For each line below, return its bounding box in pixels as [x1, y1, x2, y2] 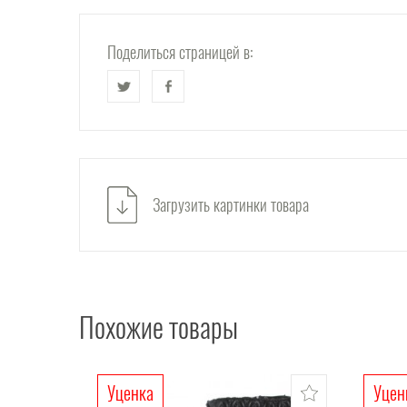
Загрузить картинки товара [153, 193, 309, 217]
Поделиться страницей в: [107, 40, 253, 65]
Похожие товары [79, 306, 238, 348]
